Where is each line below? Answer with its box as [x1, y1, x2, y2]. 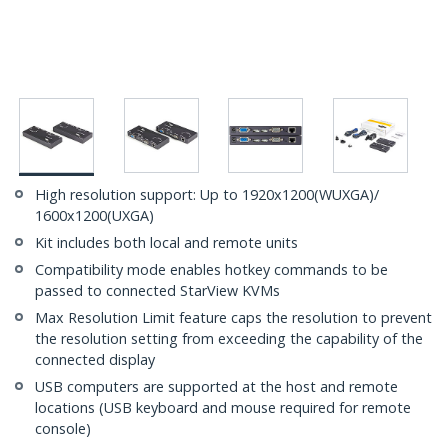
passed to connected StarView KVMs [35, 281, 280, 301]
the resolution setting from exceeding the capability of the [35, 329, 423, 349]
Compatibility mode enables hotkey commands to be [35, 260, 388, 280]
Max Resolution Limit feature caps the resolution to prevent [35, 308, 432, 328]
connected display [35, 350, 155, 370]
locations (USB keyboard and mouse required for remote [35, 398, 411, 418]
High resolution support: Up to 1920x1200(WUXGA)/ [35, 185, 379, 205]
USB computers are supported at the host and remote [35, 377, 398, 397]
